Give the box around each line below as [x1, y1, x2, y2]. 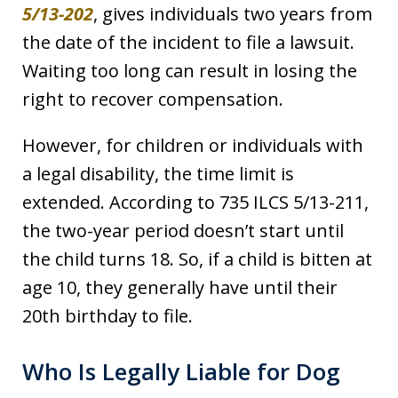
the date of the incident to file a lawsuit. [22, 30, 354, 55]
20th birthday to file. [22, 304, 193, 329]
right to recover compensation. [22, 87, 283, 112]
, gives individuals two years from [93, 2, 372, 27]
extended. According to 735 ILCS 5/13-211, [22, 190, 369, 215]
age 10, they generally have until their [22, 275, 338, 300]
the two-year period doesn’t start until [22, 219, 344, 243]
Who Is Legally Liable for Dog [22, 355, 340, 388]
